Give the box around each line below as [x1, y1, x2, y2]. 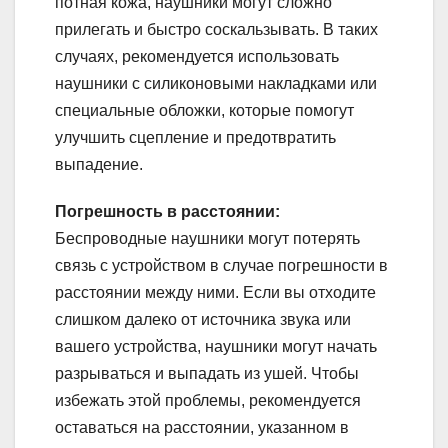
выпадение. [55, 156, 143, 174]
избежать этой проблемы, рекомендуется [55, 392, 361, 410]
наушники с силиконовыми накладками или [55, 75, 377, 93]
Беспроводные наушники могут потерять [55, 230, 360, 248]
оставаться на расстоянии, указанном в [55, 419, 349, 437]
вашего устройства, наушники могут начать [55, 338, 377, 356]
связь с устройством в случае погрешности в [55, 257, 388, 275]
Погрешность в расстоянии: [55, 203, 280, 221]
